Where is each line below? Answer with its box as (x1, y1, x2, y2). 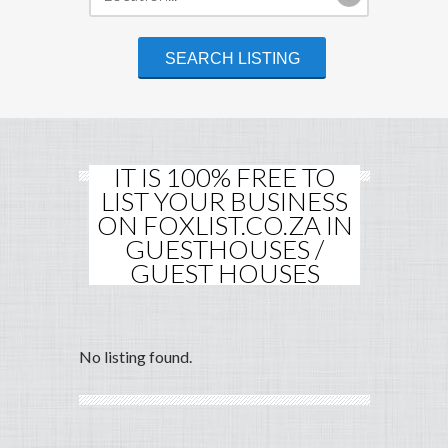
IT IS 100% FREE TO (113, 161, 336, 194)
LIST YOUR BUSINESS (101, 185, 348, 218)
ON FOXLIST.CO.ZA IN (96, 209, 353, 242)
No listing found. (79, 347, 192, 367)
